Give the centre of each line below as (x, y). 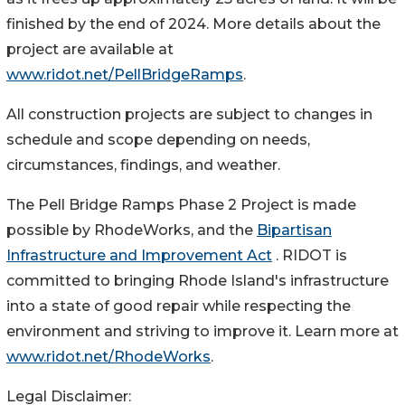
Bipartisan (294, 230)
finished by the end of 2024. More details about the (193, 24)
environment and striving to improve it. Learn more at (202, 331)
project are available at (90, 49)
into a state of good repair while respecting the (179, 306)
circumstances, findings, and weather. (143, 165)
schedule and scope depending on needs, (158, 139)
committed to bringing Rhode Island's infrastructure (198, 280)
